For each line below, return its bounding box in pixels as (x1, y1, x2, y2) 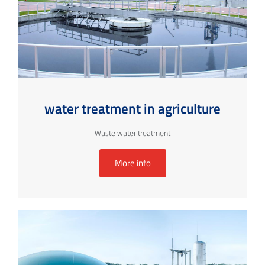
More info (114, 156, 151, 170)
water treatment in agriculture (44, 98, 221, 119)
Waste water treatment (95, 127, 170, 140)
